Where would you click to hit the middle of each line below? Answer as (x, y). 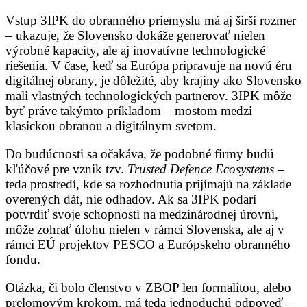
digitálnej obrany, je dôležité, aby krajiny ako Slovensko (153, 80)
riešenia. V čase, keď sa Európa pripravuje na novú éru (149, 65)
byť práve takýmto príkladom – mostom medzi (129, 110)
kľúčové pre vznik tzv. (66, 169)
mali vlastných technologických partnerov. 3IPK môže (148, 95)
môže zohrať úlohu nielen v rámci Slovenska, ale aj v (145, 229)
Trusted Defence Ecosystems (201, 169)
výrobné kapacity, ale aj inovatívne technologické (135, 50)
